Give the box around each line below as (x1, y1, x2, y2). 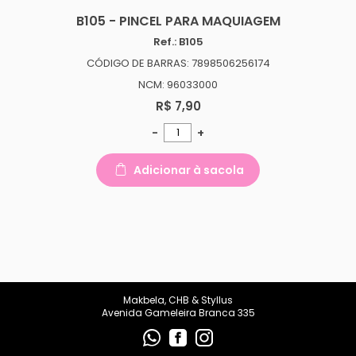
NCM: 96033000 (138, 77, 218, 92)
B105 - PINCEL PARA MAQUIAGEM (75, 12, 281, 30)
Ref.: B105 (153, 34, 203, 49)
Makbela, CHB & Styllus (123, 292, 233, 307)
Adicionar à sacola (133, 162, 244, 178)
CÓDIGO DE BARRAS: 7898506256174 (86, 56, 270, 71)
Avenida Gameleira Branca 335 (101, 305, 255, 319)
